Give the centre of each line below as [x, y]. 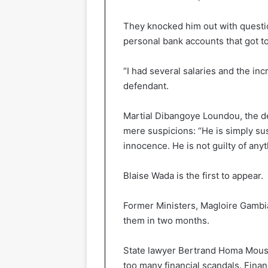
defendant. [146, 86]
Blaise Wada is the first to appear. [193, 175]
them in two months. [166, 220]
